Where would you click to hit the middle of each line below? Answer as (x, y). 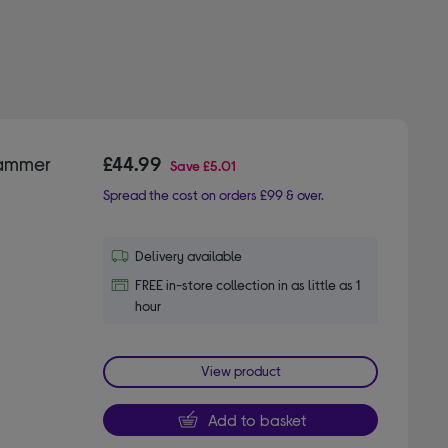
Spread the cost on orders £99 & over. (214, 194)
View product (240, 370)
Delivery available (189, 255)
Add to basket (256, 419)
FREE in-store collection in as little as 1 (248, 284)
